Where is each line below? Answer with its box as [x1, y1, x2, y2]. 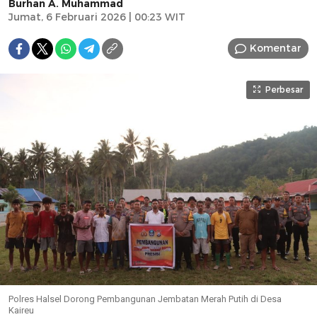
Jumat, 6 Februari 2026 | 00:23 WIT [8, 10, 185, 23]
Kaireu [8, 304, 34, 316]
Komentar [250, 42, 301, 55]
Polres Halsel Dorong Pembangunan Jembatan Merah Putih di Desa [8, 293, 282, 304]
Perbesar [265, 83, 303, 95]
